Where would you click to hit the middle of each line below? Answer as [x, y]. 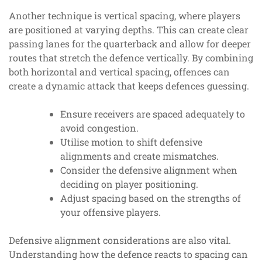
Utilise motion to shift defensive [131, 142]
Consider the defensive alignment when [149, 170]
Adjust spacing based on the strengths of [151, 198]
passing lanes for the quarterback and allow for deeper [130, 43]
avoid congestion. [99, 127]
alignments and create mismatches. [139, 156]
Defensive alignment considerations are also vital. [120, 240]
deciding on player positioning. [129, 184]
